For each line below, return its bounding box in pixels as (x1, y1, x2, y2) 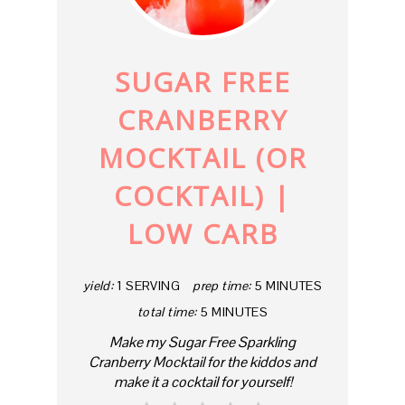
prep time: (193, 277, 251, 294)
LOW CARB (127, 214, 278, 252)
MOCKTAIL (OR (98, 138, 307, 176)
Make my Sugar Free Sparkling (109, 332, 296, 352)
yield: (82, 277, 114, 294)
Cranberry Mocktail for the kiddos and (89, 352, 316, 372)
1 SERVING (117, 277, 181, 294)
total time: (137, 303, 197, 320)
